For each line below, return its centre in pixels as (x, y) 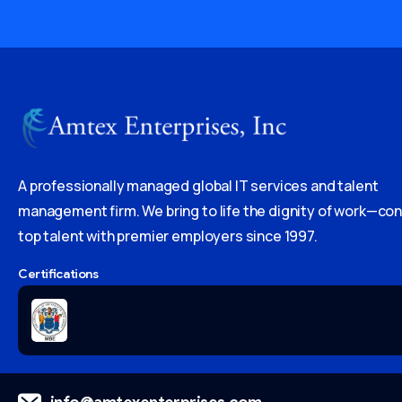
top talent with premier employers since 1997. (168, 236)
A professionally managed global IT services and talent (198, 186)
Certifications (58, 274)
